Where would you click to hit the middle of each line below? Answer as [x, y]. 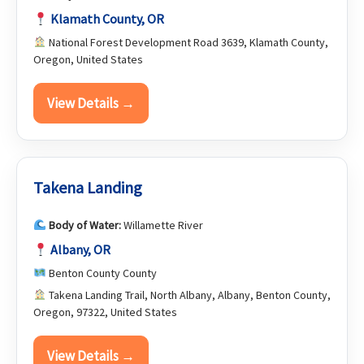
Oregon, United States [88, 59]
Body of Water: [84, 225]
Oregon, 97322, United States [105, 312]
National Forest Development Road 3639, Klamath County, [187, 42]
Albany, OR [81, 249]
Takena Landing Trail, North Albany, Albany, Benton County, [188, 295]
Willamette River [162, 225]
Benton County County [101, 273]
